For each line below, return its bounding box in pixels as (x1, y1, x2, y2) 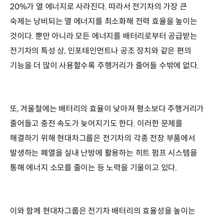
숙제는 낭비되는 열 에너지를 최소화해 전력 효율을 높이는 (10, 16, 197, 27)
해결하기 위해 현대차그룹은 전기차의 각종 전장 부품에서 (10, 133, 195, 143)
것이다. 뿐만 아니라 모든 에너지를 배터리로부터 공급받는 (10, 30, 197, 41)
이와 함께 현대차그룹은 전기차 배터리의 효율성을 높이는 (10, 205, 195, 216)
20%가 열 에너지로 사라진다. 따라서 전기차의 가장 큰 (10, 1, 187, 12)
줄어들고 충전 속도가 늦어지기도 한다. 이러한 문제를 (10, 118, 183, 129)
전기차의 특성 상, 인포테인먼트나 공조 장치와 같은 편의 (10, 45, 192, 56)
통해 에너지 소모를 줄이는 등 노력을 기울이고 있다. (10, 162, 177, 173)
